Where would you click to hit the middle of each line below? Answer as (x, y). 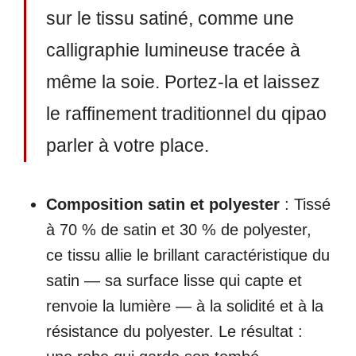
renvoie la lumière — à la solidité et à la (185, 306)
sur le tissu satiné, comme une (170, 19)
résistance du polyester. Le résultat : (174, 331)
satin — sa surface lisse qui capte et (174, 280)
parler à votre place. (127, 146)
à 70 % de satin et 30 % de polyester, (179, 229)
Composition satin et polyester (163, 204)
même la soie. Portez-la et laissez (183, 83)
